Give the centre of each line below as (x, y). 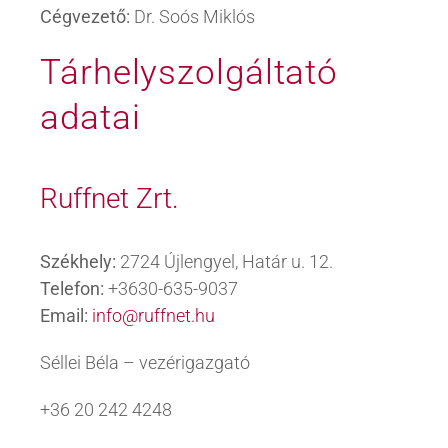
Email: (64, 315)
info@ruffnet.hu (153, 315)
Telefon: (72, 288)
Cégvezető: (85, 16)
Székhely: (78, 261)
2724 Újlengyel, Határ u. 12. (224, 261)
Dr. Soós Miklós (192, 16)
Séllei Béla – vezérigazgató (145, 362)
